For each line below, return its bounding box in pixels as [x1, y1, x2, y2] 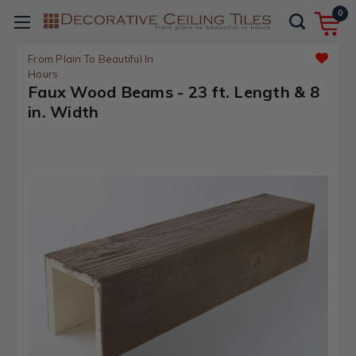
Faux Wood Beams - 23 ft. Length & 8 [28, 82, 319, 102]
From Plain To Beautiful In [28, 52, 154, 65]
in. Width [28, 102, 99, 122]
